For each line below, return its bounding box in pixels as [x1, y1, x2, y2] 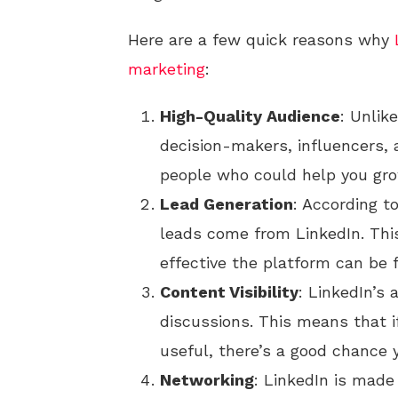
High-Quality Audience [160, 107, 340, 125]
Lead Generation [160, 195, 293, 213]
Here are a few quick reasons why [128, 30, 394, 49]
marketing [128, 60, 205, 78]
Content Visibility [160, 283, 298, 301]
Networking [160, 370, 254, 389]
